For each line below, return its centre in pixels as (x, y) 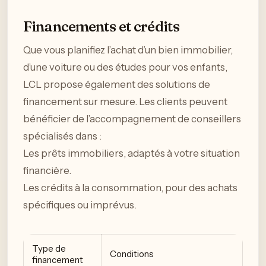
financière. (47, 170)
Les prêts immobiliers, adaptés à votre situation (132, 153)
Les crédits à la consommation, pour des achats (130, 187)
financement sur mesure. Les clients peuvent (125, 101)
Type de (49, 248)
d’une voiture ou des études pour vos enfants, (125, 67)
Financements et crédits (102, 26)
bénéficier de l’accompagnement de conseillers (132, 118)
